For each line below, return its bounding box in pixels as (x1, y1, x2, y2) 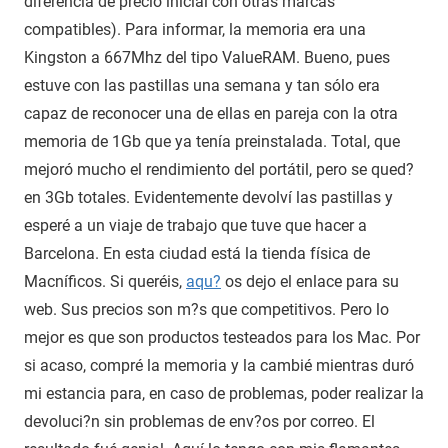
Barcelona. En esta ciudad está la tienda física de (24, 243, 370, 263)
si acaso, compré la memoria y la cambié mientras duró (24, 355, 414, 375)
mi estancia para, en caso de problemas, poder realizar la (24, 383, 424, 403)
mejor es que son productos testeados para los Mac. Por (24, 327, 420, 347)
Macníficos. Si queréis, (24, 271, 186, 291)
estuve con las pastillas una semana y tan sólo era (24, 75, 380, 95)
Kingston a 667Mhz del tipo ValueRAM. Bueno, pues (24, 47, 390, 67)
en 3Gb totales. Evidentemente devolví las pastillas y (24, 187, 393, 207)
